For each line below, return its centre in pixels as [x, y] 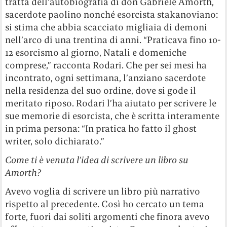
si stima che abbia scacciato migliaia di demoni [106, 27]
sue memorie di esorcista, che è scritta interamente [112, 116]
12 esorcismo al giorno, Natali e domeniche [96, 53]
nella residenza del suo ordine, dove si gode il [101, 91]
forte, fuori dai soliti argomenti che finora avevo [108, 217]
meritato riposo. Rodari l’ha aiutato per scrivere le [111, 103]
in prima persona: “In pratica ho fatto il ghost [101, 129]
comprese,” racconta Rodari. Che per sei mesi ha [106, 65]
